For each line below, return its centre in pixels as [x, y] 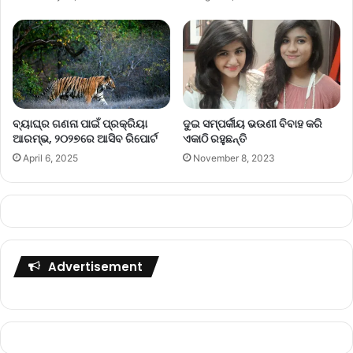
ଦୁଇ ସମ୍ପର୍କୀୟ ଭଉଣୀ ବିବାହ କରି [253, 124]
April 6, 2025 [50, 158]
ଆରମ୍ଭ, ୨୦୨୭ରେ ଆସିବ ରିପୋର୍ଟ [85, 139]
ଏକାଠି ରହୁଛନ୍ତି [215, 139]
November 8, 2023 [234, 158]
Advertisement [95, 267]
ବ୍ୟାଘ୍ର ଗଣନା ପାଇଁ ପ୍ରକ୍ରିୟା [80, 124]
